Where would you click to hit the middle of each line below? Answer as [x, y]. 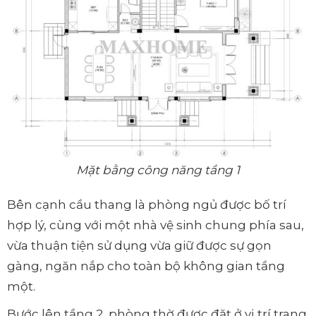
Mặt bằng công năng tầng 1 [158, 170]
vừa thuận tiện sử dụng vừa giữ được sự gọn [139, 245]
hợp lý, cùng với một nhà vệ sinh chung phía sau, [156, 225]
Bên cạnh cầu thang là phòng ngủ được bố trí [147, 204]
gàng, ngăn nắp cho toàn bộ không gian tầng [146, 266]
